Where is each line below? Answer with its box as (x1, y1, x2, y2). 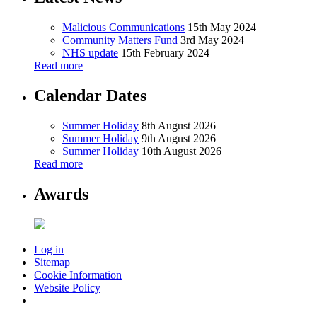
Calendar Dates (34, 86, 146, 105)
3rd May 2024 (180, 34, 244, 47)
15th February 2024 (121, 47, 209, 59)
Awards (34, 184, 88, 203)
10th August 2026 (142, 144, 221, 157)
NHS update (62, 47, 118, 59)
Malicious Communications (62, 21, 185, 34)
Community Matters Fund (62, 34, 178, 47)
